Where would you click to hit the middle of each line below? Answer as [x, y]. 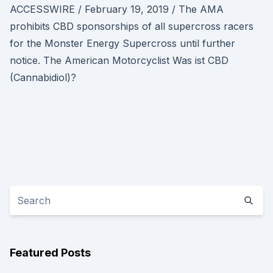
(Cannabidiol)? [43, 77]
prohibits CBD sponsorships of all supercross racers [132, 26]
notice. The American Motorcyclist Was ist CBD [119, 60]
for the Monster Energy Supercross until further [122, 43]
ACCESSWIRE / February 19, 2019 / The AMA [117, 9]
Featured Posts [50, 253]
